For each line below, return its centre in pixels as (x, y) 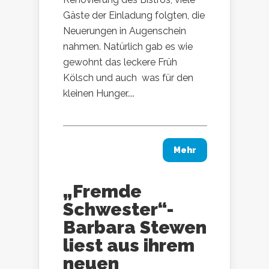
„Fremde (102, 191)
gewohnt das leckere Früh (120, 62)
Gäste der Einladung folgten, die (134, 15)
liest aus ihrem (129, 245)
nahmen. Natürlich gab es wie (128, 46)
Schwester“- (119, 209)
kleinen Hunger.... (99, 93)
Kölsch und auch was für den (128, 77)
